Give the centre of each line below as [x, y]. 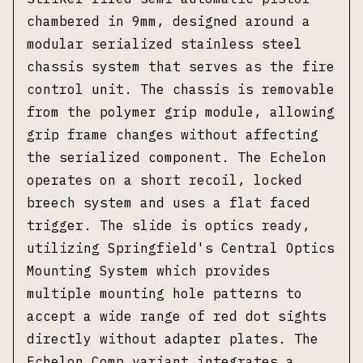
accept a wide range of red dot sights [177, 316]
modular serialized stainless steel [164, 44]
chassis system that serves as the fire [181, 66]
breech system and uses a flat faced [169, 203]
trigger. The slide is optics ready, [169, 225]
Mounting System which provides [148, 271]
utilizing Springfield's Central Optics [181, 248]
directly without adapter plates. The [173, 339]
